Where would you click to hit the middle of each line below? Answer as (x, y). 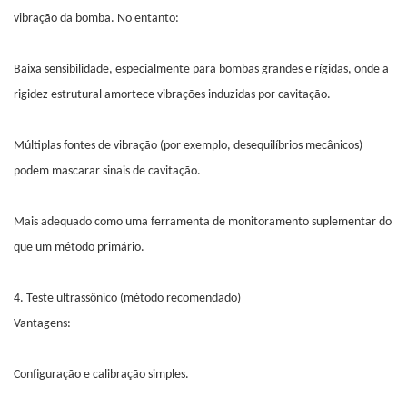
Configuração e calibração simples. (101, 375)
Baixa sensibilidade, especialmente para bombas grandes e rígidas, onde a (201, 70)
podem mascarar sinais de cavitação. (107, 172)
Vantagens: (42, 324)
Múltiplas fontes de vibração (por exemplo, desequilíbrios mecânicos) (188, 146)
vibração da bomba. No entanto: (96, 19)
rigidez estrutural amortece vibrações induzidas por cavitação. (172, 95)
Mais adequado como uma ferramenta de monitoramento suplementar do (203, 223)
